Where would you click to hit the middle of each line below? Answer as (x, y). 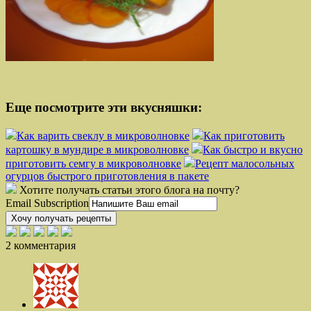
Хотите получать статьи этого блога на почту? (129, 190)
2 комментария (41, 246)
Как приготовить (244, 136)
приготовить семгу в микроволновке (93, 164)
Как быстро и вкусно (253, 150)
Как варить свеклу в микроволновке (103, 136)
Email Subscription (47, 203)
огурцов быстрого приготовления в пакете (107, 176)
